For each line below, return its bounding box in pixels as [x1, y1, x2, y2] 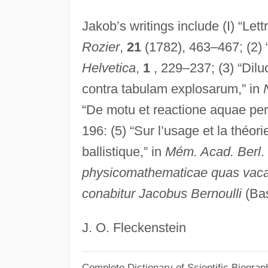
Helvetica [81, 60, 136, 75]
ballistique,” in [81, 144, 165, 159]
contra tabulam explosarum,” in [81, 81, 263, 96]
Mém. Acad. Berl [165, 144, 261, 159]
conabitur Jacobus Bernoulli [81, 185, 242, 201]
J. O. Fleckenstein [81, 220, 186, 235]
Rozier [81, 39, 120, 54]
